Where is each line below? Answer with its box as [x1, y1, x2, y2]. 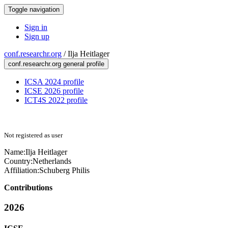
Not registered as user [4, 131, 63, 139]
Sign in [24, 23, 47, 32]
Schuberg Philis [39, 166, 90, 175]
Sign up [24, 32, 49, 41]
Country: [4, 157, 33, 165]
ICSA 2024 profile [24, 77, 84, 86]
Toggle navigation [8, 6, 60, 13]
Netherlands [33, 157, 71, 165]
